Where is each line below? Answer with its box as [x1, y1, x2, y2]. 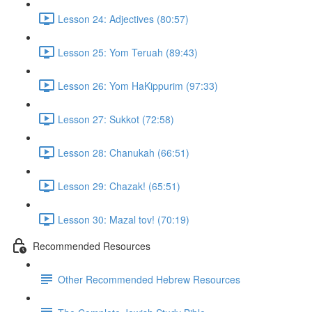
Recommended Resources [33, 238, 150, 253]
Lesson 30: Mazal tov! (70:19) [58, 212, 189, 226]
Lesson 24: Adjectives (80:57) [58, 11, 189, 26]
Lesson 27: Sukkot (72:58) [58, 111, 174, 126]
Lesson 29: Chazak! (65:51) [58, 178, 180, 193]
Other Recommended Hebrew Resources [58, 272, 240, 286]
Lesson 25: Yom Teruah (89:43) [58, 45, 198, 59]
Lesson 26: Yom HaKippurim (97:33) [58, 78, 218, 93]
